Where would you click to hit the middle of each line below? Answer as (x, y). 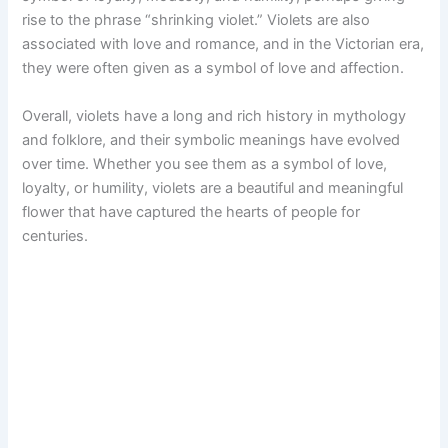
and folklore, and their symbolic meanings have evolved (211, 139)
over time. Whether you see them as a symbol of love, (205, 163)
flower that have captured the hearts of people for (191, 211)
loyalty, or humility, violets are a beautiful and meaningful (213, 187)
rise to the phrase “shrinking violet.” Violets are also (196, 20)
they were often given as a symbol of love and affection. (213, 68)
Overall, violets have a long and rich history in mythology (214, 115)
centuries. (55, 235)
